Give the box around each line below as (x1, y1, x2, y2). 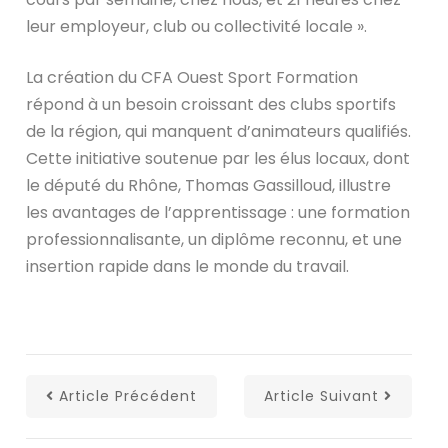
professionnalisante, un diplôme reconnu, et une (26, 227, 403, 251)
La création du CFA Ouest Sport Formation (26, 65, 359, 89)
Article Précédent (59, 385, 198, 406)
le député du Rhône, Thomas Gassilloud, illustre (26, 173, 392, 197)
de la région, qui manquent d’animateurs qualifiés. (26, 119, 412, 143)
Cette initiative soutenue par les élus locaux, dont (26, 146, 411, 170)
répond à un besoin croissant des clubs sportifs (26, 92, 397, 116)
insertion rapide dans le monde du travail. (26, 254, 350, 278)
